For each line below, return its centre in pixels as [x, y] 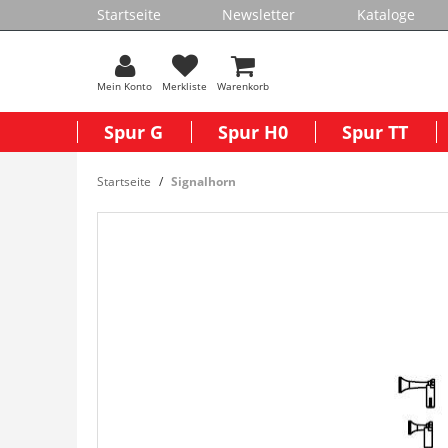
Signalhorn [203, 181]
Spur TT [375, 132]
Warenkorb [243, 86]
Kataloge [385, 14]
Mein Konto [124, 86]
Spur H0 [252, 132]
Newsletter [259, 14]
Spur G [134, 132]
